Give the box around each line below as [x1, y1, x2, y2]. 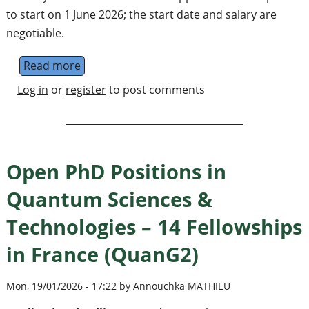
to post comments [106, 81, 205, 97]
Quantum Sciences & [6, 185, 212, 212]
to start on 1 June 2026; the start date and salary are [6, 6, 277, 22]
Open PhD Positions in [6, 157, 226, 185]
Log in [17, 81, 48, 97]
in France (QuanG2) [6, 240, 199, 268]
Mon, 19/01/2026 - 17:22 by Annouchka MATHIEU [6, 279, 230, 292]
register [65, 81, 106, 97]
